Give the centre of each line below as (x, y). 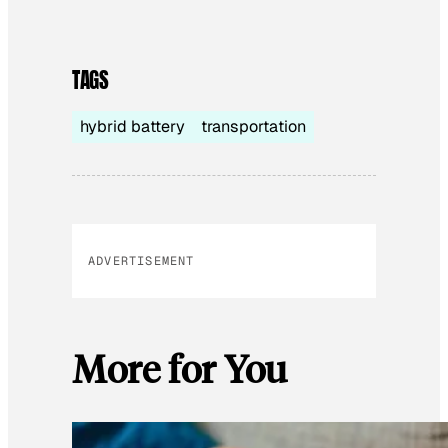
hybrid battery (132, 126)
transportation (253, 126)
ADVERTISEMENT (141, 260)
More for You (179, 367)
